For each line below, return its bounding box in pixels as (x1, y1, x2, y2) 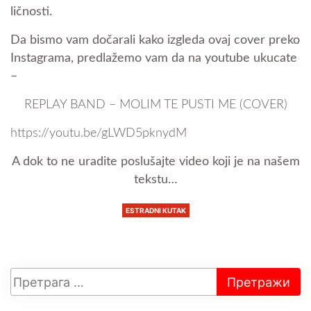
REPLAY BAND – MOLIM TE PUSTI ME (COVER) (24, 99, 287, 112)
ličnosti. (10, 6, 56, 19)
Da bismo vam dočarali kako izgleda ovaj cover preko (10, 34, 300, 47)
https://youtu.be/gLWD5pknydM (10, 127, 187, 140)
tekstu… (133, 174, 178, 187)
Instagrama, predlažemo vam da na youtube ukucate (10, 52, 297, 65)
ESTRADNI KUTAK (125, 206, 186, 215)
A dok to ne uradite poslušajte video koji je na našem (11, 155, 300, 169)
